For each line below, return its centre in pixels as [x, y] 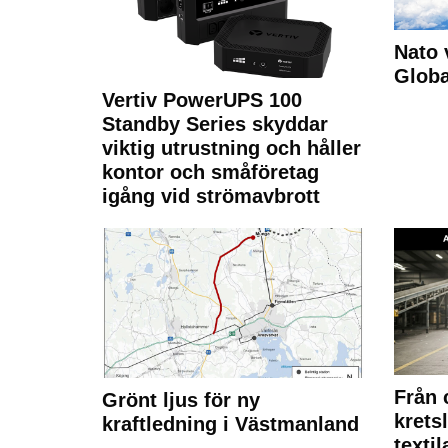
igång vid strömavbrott [211, 195]
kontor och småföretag [210, 171]
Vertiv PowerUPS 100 [202, 99]
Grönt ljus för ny [181, 399]
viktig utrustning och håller [231, 147]
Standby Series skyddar [215, 123]
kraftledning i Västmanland [230, 423]
